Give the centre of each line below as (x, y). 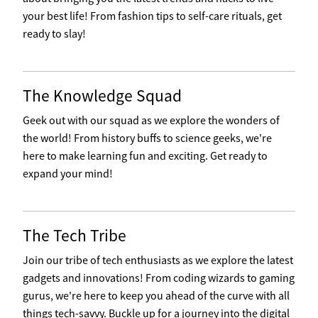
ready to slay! (54, 33)
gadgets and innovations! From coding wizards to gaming (159, 278)
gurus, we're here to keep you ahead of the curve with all (156, 295)
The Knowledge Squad (102, 95)
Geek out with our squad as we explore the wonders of (151, 120)
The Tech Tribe (75, 235)
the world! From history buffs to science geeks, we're (147, 138)
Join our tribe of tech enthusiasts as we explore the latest (158, 260)
